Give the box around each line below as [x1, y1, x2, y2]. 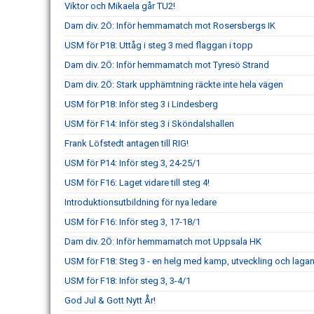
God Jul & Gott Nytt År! [64, 295, 156, 306]
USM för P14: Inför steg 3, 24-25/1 [64, 158, 200, 168]
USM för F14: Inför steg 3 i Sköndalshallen [64, 118, 234, 129]
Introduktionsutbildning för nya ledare [64, 197, 217, 207]
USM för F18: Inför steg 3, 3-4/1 [64, 275, 191, 286]
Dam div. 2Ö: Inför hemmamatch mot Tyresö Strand [64, 60, 269, 70]
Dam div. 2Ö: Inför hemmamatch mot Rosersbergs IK [64, 20, 275, 31]
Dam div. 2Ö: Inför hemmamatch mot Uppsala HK [64, 236, 261, 247]
